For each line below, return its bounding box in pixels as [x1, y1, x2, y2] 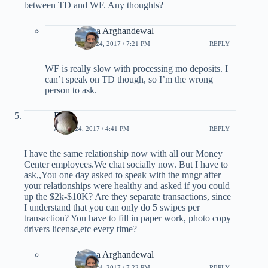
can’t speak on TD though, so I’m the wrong [45, 74, 213, 84]
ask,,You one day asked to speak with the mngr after [24, 169, 221, 180]
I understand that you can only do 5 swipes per [24, 202, 200, 212]
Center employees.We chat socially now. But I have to [24, 159, 228, 169]
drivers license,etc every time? [24, 223, 137, 234]
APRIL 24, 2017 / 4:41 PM [54, 125, 129, 133]
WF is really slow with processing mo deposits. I [45, 63, 228, 74]
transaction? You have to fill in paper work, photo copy [24, 212, 231, 223]
